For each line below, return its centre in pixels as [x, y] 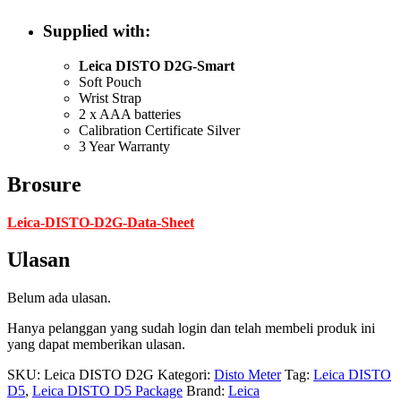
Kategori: [186, 375]
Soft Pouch [110, 81]
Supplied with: [97, 31]
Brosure [44, 184]
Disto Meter [247, 375]
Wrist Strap [110, 98]
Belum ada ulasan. [59, 298]
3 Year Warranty [124, 146]
